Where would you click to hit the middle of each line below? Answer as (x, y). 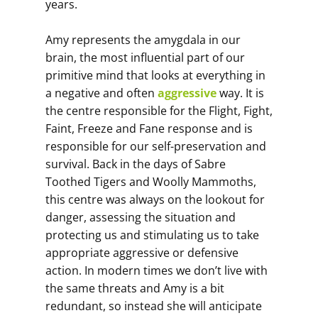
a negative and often (102, 93)
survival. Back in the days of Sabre (136, 164)
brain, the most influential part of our (145, 57)
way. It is (240, 93)
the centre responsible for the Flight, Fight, (159, 111)
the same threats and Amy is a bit (135, 288)
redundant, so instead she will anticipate (154, 306)
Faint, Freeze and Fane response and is (149, 128)
